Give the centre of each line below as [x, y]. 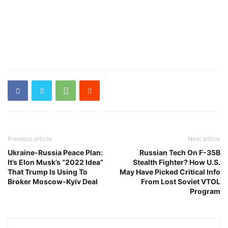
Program [205, 191]
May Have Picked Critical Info [170, 172]
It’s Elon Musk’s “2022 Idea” [55, 162]
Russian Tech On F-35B [180, 153]
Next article [204, 139]
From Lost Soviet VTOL [181, 182]
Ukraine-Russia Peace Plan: [55, 153]
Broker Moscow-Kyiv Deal [53, 182]
